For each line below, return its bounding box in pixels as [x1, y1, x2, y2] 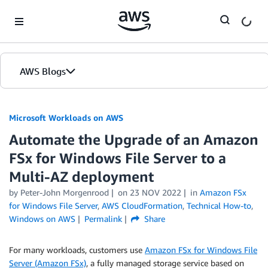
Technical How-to [187, 200, 251, 211]
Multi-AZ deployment [9, 168, 154, 185]
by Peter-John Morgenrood [9, 187, 109, 197]
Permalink [84, 214, 122, 224]
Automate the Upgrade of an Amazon [9, 131, 258, 148]
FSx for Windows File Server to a [9, 150, 226, 166]
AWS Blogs [20, 65, 66, 77]
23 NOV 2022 [129, 187, 181, 197]
